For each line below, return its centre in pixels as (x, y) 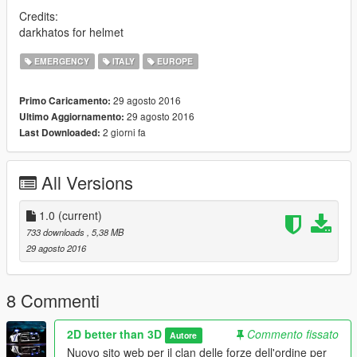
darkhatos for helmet (71, 31)
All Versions (87, 182)
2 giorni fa (123, 131)
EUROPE (174, 61)
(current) (80, 215)
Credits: (39, 16)
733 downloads (57, 231)
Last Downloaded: (60, 132)
